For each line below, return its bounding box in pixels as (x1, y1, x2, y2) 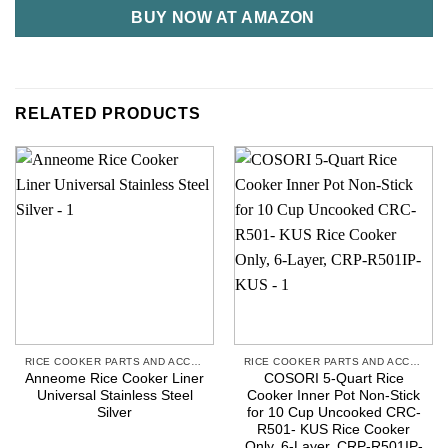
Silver (97, 405, 132, 421)
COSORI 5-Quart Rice (263, 371, 404, 387)
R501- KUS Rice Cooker (257, 422, 410, 438)
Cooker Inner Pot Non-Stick (247, 388, 420, 404)
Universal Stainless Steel (36, 388, 193, 404)
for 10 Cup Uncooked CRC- (246, 405, 421, 421)
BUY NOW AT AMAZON (131, 8, 317, 26)
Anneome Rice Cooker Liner (25, 371, 204, 387)
